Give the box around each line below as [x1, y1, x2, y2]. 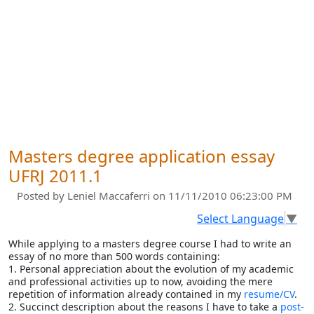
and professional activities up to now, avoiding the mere [8, 274, 273, 288]
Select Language [197, 210, 284, 226]
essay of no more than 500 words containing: [8, 249, 220, 263]
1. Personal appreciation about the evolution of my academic [8, 261, 294, 275]
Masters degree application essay [8, 144, 275, 168]
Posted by [17, 189, 67, 203]
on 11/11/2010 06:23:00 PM [153, 189, 292, 203]
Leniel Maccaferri [67, 189, 153, 203]
